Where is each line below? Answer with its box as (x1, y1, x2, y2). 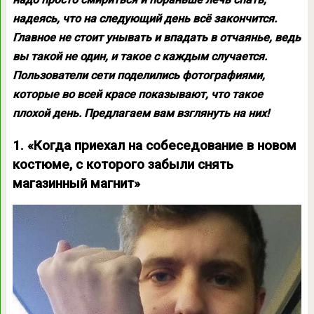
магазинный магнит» (12, 176, 140, 191)
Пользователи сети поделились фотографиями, (12, 69, 265, 82)
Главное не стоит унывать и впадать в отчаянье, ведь (12, 31, 301, 44)
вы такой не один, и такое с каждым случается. (12, 50, 267, 63)
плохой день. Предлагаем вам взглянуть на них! (12, 107, 269, 120)
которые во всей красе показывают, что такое (12, 88, 263, 101)
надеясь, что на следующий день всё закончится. (12, 12, 277, 25)
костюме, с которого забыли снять (12, 157, 233, 172)
